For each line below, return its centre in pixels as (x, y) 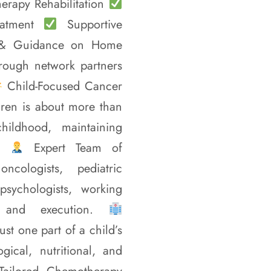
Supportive (90, 24)
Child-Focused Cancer (63, 86)
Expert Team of (73, 148)
